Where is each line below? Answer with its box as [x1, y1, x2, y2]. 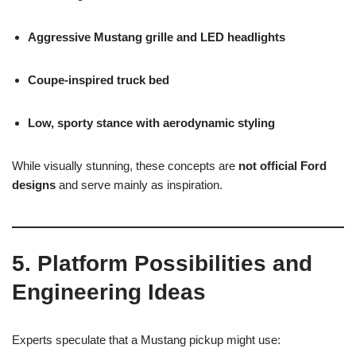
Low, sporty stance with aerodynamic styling [28, 115, 275, 130]
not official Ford [238, 158, 327, 172]
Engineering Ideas [12, 279, 206, 304]
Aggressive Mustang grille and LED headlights [28, 29, 285, 44]
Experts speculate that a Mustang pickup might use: [12, 332, 281, 346]
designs [12, 177, 56, 192]
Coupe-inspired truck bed [28, 72, 169, 87]
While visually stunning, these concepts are [12, 158, 238, 172]
